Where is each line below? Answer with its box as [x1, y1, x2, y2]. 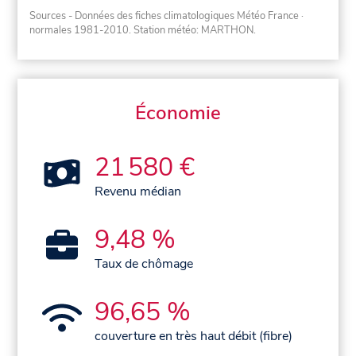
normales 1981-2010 [29, 22, 130, 37]
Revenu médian [95, 182, 182, 200]
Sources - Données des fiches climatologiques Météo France [29, 8, 300, 23]
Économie [135, 99, 221, 126]
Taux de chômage [95, 254, 194, 273]
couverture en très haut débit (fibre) [95, 327, 293, 345]
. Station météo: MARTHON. [129, 22, 257, 37]
